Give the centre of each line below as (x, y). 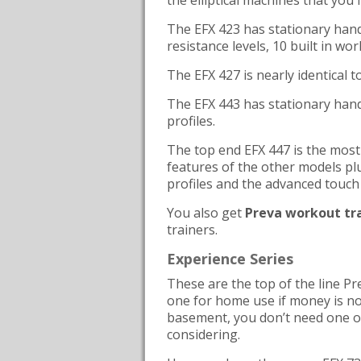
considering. (203, 334)
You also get (206, 213)
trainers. (192, 230)
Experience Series (230, 259)
